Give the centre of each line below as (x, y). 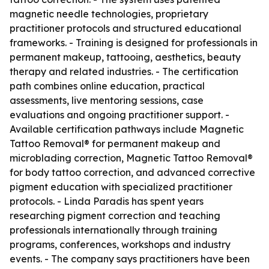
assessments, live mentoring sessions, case (107, 100)
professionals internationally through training (113, 230)
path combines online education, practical (107, 86)
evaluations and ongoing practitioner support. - (119, 115)
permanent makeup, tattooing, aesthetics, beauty (125, 57)
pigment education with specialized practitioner (121, 187)
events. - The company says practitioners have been (130, 259)
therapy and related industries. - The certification (124, 71)
